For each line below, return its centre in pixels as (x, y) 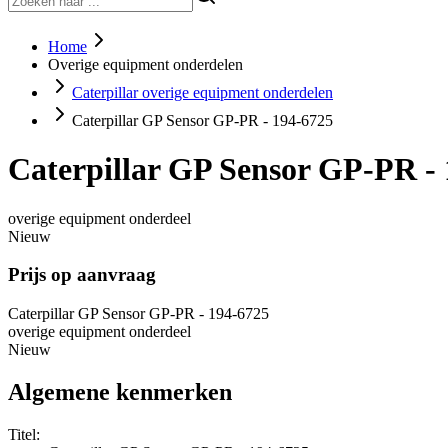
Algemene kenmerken (120, 391)
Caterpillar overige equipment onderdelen (202, 92)
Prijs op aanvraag (82, 275)
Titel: (24, 434)
